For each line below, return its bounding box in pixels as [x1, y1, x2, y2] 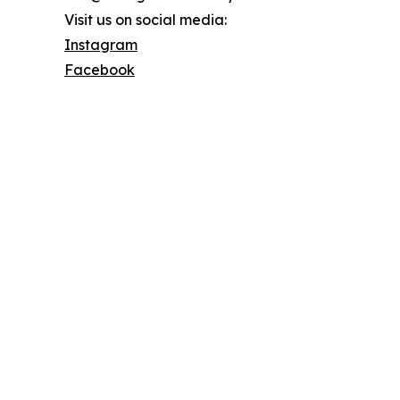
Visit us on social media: [64, 10, 227, 29]
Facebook [64, 60, 135, 79]
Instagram [64, 35, 137, 54]
